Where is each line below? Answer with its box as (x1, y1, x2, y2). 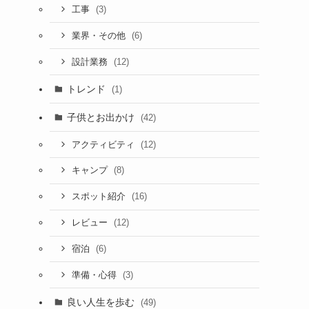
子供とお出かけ (66, 111, 137, 123)
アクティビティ (71, 139, 137, 150)
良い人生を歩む (66, 296, 137, 308)
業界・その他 (71, 30, 128, 41)
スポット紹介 (71, 192, 128, 202)
